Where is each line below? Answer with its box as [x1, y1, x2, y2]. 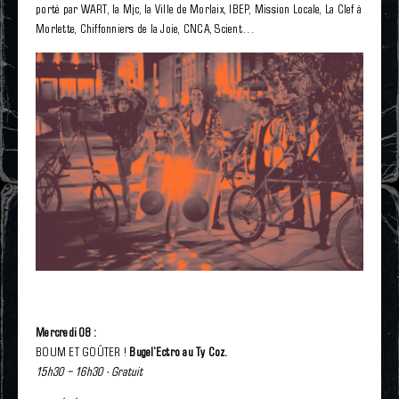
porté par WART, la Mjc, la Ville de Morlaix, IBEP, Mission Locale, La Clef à [36, 2, 362, 17]
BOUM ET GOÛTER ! [36, 345, 126, 361]
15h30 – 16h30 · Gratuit [36, 364, 142, 380]
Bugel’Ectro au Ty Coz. [129, 345, 227, 361]
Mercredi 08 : [36, 325, 96, 341]
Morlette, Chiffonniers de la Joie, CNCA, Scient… [36, 21, 255, 37]
